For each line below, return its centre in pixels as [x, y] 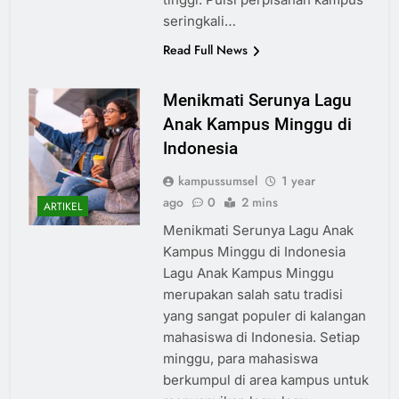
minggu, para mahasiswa [240, 359]
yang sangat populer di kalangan [264, 316]
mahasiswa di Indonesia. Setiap [261, 338]
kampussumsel [217, 181]
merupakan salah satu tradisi [252, 295]
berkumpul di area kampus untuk [265, 380]
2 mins [259, 203]
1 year [298, 181]
